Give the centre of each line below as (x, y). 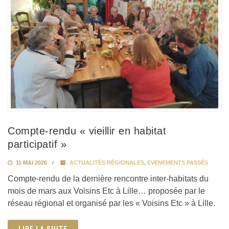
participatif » (37, 144)
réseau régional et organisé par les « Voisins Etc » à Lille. (111, 203)
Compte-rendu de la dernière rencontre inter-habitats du (108, 178)
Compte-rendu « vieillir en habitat (87, 131)
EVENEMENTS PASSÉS (178, 162)
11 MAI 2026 (31, 162)
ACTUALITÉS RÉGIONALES (107, 162)
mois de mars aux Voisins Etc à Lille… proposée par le (106, 191)
